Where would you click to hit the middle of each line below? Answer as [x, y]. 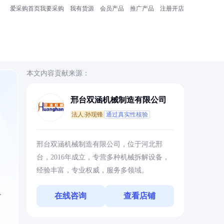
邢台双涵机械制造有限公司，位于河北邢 [99, 144]
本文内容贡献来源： [58, 73]
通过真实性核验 [127, 114]
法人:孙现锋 [87, 114]
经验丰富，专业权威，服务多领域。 [92, 170]
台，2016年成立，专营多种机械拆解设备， [103, 157]
